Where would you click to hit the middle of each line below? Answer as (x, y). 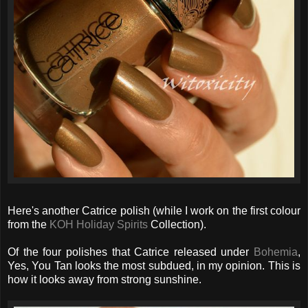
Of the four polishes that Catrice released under (131, 252)
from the (29, 224)
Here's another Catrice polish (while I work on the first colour (154, 210)
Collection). (177, 224)
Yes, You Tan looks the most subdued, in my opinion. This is (154, 265)
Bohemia (276, 252)
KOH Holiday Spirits (99, 224)
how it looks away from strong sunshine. (104, 279)
